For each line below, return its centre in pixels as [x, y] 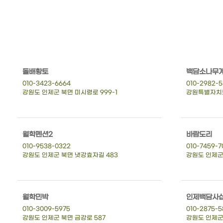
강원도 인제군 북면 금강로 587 [64, 218]
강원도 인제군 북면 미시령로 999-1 [70, 92]
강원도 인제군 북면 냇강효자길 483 [70, 155]
